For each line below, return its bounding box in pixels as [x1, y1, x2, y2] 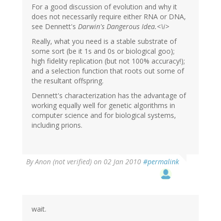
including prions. [32, 120, 82, 130]
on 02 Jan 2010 [92, 157, 143, 167]
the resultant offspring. [32, 76, 104, 86]
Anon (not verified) [35, 157, 92, 167]
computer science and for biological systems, [32, 110, 176, 120]
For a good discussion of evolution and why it [32, 2, 177, 12]
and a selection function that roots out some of [32, 66, 184, 76]
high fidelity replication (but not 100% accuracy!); [32, 56, 185, 66]
